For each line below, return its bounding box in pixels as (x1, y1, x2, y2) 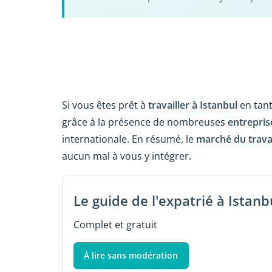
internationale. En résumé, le (62, 132, 196, 146)
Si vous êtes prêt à (62, 98, 148, 112)
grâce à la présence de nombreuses (62, 115, 228, 129)
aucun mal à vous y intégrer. (62, 149, 191, 163)
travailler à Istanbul (148, 98, 237, 112)
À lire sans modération (84, 249, 178, 261)
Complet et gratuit (73, 217, 157, 231)
